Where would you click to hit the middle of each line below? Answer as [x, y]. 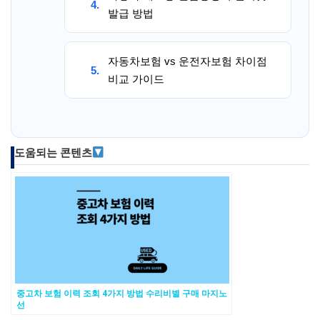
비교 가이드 [136, 79]
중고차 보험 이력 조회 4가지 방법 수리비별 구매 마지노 [122, 293]
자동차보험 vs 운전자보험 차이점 [187, 61]
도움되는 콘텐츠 [53, 153]
